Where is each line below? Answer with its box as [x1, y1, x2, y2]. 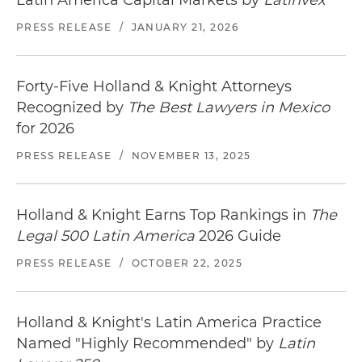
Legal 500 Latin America [16, 227, 195, 246]
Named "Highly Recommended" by [16, 335, 278, 353]
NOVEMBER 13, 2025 [131, 149, 251, 162]
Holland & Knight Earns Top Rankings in [16, 206, 310, 225]
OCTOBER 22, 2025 [131, 257, 243, 270]
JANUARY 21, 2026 [131, 21, 239, 34]
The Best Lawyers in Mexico [128, 99, 330, 117]
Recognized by [16, 99, 128, 117]
